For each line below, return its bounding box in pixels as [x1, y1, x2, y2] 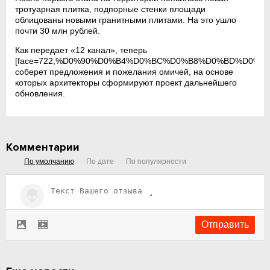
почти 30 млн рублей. [15, 25, 101, 36]
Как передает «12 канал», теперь [15, 45, 148, 55]
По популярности [126, 157, 187, 166]
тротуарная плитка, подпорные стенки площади [15, 4, 206, 14]
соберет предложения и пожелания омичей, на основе [15, 66, 234, 77]
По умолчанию [24, 157, 75, 166]
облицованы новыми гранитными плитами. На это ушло [15, 14, 237, 25]
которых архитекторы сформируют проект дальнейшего [15, 77, 237, 87]
